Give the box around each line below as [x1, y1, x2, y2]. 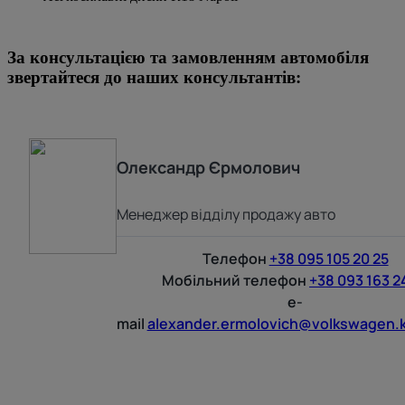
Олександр [116, 155, 205, 178]
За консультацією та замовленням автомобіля [7, 47, 369, 67]
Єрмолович [208, 155, 300, 178]
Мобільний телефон [162, 269, 307, 290]
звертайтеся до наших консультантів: [7, 67, 301, 87]
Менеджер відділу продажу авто [116, 203, 335, 224]
